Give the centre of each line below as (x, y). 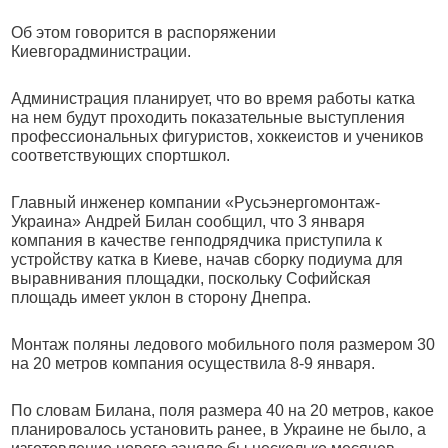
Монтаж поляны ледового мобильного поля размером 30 (223, 344)
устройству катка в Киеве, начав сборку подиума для (207, 259)
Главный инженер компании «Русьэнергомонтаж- (196, 202)
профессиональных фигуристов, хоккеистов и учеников (218, 136)
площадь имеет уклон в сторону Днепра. (161, 297)
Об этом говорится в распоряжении (144, 32)
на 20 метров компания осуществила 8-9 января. (193, 363)
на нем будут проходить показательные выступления (208, 117)
